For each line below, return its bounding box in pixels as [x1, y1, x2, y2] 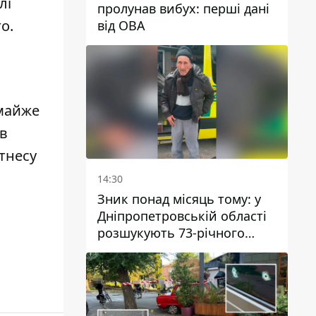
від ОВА [97, 17, 145, 35]
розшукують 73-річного [97, 224, 245, 241]
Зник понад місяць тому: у [97, 190, 261, 207]
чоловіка [97, 241, 152, 258]
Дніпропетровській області [97, 207, 267, 224]
